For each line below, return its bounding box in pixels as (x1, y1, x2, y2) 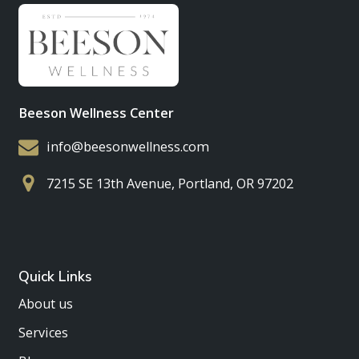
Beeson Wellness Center (18, 104, 174, 123)
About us (18, 295, 73, 313)
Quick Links (18, 267, 92, 287)
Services (18, 324, 68, 342)
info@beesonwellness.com (46, 138, 209, 156)
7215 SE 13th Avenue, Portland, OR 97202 (46, 175, 293, 193)
